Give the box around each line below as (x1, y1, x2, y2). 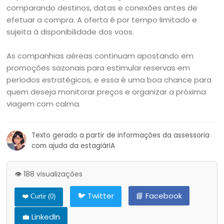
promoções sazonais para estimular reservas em (6, 62, 190, 73)
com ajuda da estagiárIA (31, 141, 115, 150)
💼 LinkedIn (22, 211, 60, 222)
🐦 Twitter (77, 190, 114, 201)
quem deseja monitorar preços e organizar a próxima (6, 86, 206, 97)
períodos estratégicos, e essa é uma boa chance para (6, 74, 212, 85)
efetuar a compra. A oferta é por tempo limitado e (6, 14, 197, 25)
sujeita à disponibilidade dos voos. (6, 26, 134, 37)
